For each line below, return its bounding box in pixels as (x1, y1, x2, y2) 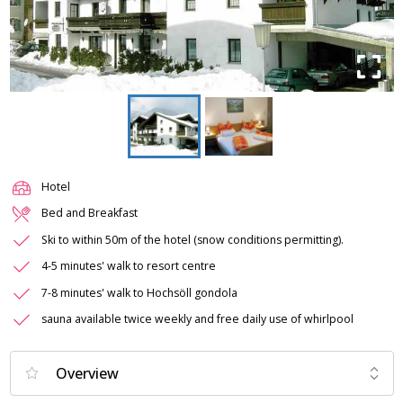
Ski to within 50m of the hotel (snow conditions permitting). (41, 231, 344, 247)
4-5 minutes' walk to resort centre (41, 258, 216, 274)
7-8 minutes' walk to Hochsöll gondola (41, 284, 237, 300)
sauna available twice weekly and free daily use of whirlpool (41, 311, 354, 327)
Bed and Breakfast (41, 205, 138, 221)
